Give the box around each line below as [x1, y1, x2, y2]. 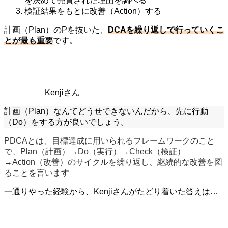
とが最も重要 [4, 36, 53, 45]
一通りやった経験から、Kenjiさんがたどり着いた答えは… [4, 187, 218, 196]
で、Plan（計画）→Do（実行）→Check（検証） [4, 147, 185, 156]
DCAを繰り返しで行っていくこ [108, 25, 224, 34]
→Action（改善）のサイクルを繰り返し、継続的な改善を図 [4, 157, 222, 166]
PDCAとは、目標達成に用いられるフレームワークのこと [4, 136, 215, 145]
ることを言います [4, 168, 69, 177]
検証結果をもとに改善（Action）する [24, 6, 161, 15]
